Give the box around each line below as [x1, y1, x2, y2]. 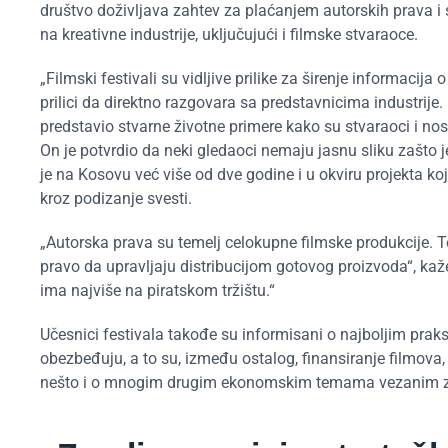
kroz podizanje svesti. [40, 188, 192, 208]
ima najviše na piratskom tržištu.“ [40, 280, 275, 300]
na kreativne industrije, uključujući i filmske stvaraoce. [40, 24, 418, 44]
